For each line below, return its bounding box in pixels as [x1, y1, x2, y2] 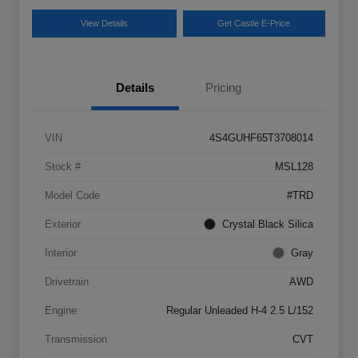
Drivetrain [45, 275, 89, 288]
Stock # [45, 160, 81, 173]
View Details [80, 18, 128, 28]
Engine [45, 304, 77, 316]
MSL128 [275, 160, 313, 173]
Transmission [45, 332, 107, 345]
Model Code [45, 189, 100, 201]
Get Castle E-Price [217, 18, 291, 28]
